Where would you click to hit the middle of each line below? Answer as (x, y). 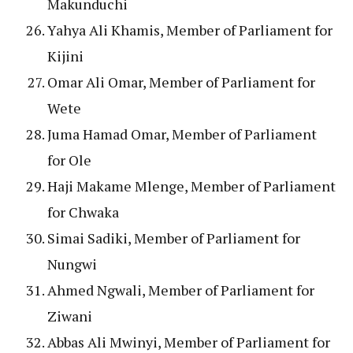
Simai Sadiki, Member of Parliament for (174, 238)
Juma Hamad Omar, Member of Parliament (182, 134)
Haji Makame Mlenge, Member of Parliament (191, 186)
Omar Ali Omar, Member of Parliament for (181, 82)
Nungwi (72, 264)
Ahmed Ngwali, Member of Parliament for (181, 290)
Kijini (65, 56)
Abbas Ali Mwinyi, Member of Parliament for (189, 342)
